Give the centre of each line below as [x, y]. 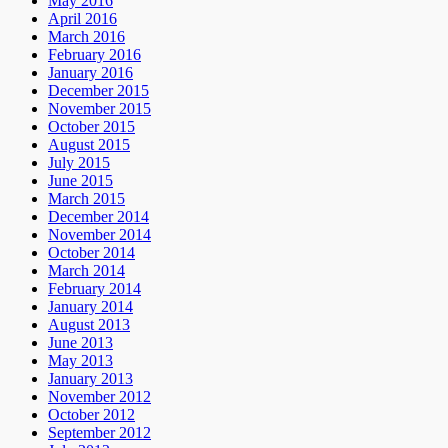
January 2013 [90, 379]
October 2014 [91, 253]
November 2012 [99, 397]
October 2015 [91, 127]
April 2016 [82, 19]
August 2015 [89, 145]
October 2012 [91, 415]
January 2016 [90, 73]
